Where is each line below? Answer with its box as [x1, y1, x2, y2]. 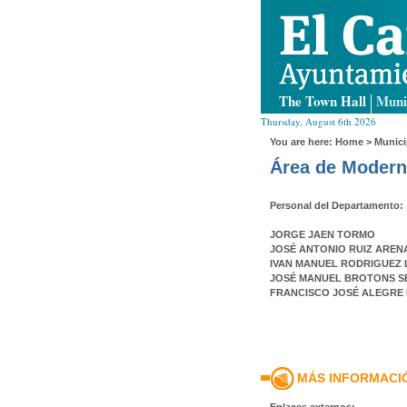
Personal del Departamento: [270, 200, 403, 211]
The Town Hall [279, 91, 366, 111]
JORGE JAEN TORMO [270, 229, 375, 240]
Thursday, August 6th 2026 [261, 114, 376, 128]
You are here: [270, 136, 335, 147]
